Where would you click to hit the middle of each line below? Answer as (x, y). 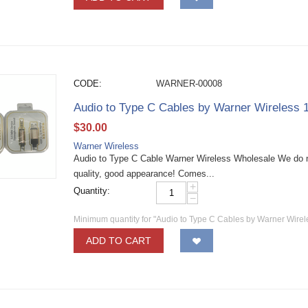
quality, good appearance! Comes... (144, 174)
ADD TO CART (119, 241)
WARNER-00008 (189, 84)
